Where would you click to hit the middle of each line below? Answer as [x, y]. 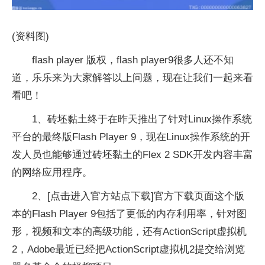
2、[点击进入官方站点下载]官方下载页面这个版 [138, 196]
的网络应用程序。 [52, 172]
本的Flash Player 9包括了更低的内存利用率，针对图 [129, 214]
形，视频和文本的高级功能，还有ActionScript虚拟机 [129, 231]
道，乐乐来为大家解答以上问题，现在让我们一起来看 [132, 77]
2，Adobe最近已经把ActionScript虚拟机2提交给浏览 [128, 249]
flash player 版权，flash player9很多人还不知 [133, 60]
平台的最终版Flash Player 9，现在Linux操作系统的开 [131, 137]
